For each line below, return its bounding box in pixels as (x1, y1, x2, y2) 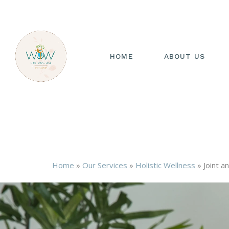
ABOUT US (164, 52, 205, 60)
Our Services (82, 160, 127, 170)
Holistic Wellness (135, 160, 195, 170)
